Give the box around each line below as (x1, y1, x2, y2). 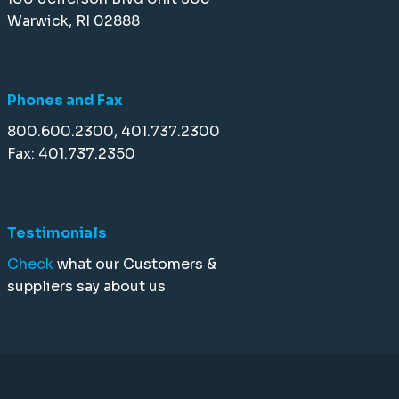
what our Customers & (57, 255, 216, 273)
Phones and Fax (7, 91, 123, 110)
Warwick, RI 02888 (7, 12, 140, 30)
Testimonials (7, 224, 107, 242)
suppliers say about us (7, 277, 166, 296)
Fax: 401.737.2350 (7, 144, 135, 163)
